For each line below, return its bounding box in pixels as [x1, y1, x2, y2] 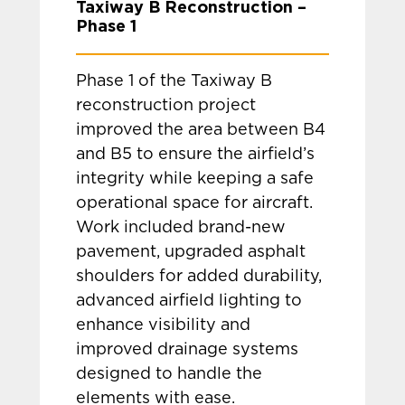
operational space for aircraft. [76, 195, 314, 212]
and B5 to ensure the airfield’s [76, 146, 316, 163]
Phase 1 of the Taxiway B [76, 73, 273, 89]
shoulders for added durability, [76, 268, 323, 285]
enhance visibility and [76, 317, 251, 334]
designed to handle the [76, 366, 263, 382]
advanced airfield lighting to [76, 293, 303, 309]
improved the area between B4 [76, 122, 326, 138]
